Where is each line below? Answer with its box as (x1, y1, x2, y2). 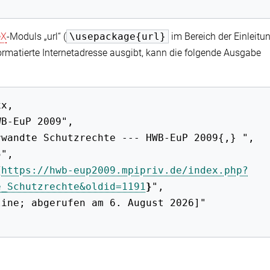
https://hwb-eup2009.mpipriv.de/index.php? (1, 164, 248, 176)
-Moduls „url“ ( (7, 30, 66, 42)
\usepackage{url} (69, 30, 166, 42)
